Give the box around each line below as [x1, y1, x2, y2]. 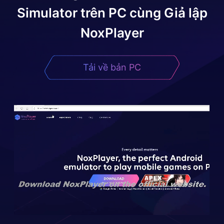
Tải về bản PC [83, 61, 141, 72]
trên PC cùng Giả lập [77, 4, 207, 20]
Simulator [16, 4, 77, 20]
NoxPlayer [80, 24, 144, 40]
